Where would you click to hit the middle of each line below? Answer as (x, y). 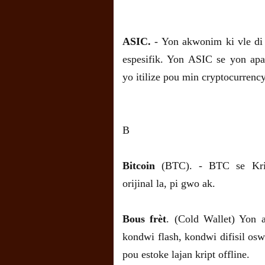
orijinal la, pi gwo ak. (169, 184)
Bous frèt (145, 219)
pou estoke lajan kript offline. (186, 255)
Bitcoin (139, 166)
